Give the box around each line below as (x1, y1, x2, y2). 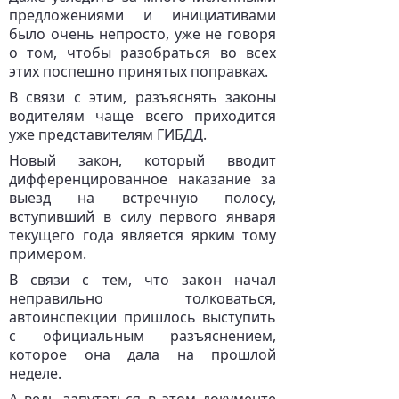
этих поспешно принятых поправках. (9, 61, 268, 81)
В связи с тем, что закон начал (9, 270, 276, 289)
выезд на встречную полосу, (9, 188, 276, 208)
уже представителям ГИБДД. (9, 125, 207, 144)
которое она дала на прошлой (9, 345, 276, 364)
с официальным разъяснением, (9, 326, 276, 346)
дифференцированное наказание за (9, 169, 276, 189)
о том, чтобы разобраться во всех (9, 43, 276, 62)
